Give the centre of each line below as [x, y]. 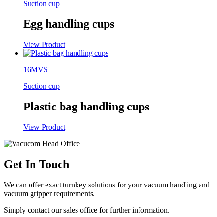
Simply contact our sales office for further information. [87, 210]
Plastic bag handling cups [86, 107]
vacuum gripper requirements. [49, 194]
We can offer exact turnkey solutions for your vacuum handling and [107, 185]
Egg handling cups [69, 24]
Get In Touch [37, 164]
